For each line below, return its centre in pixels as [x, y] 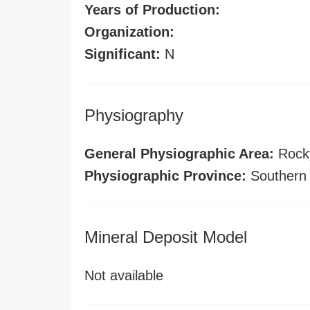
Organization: [129, 32]
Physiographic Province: [165, 176]
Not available [124, 275]
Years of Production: [152, 10]
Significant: [122, 54]
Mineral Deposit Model [166, 237]
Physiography [134, 115]
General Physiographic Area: [179, 154]
